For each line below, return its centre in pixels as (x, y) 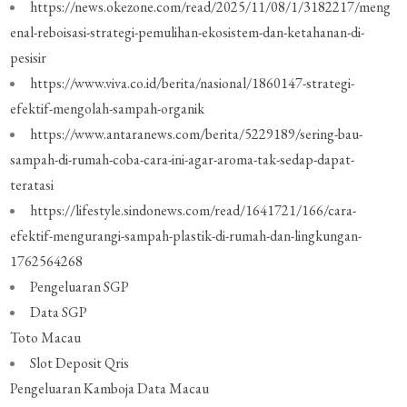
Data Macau (174, 389)
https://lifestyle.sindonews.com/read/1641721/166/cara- (194, 211)
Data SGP (59, 313)
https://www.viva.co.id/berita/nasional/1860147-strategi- (193, 84)
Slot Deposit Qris (80, 363)
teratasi (32, 185)
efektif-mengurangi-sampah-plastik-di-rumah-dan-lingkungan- (186, 236)
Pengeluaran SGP (80, 287)
